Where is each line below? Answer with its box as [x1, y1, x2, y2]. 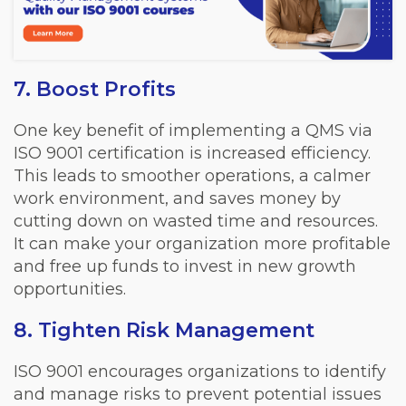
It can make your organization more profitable [14, 233, 391, 254]
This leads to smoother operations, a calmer [14, 165, 371, 186]
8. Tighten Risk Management [14, 317, 314, 343]
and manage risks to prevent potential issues [14, 383, 382, 404]
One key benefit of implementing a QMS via [14, 120, 372, 140]
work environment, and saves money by [14, 188, 341, 208]
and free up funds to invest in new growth [14, 256, 356, 276]
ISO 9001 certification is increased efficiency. [14, 142, 371, 163]
